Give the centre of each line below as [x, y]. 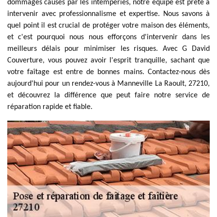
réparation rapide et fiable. [50, 107]
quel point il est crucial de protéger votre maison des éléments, [108, 26]
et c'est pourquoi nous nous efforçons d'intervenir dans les [108, 37]
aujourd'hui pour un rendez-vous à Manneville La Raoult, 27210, [108, 84]
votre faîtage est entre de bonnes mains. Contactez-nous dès [108, 72]
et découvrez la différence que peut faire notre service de [108, 95]
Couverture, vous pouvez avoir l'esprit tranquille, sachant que [108, 61]
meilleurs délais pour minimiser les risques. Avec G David [108, 49]
